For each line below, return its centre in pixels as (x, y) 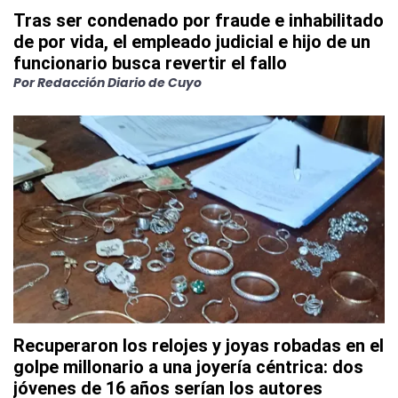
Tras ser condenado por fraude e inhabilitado (199, 21)
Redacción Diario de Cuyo (119, 83)
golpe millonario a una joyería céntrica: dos (188, 367)
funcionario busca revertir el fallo (150, 64)
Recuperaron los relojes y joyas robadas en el (199, 346)
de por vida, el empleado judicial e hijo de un (192, 42)
